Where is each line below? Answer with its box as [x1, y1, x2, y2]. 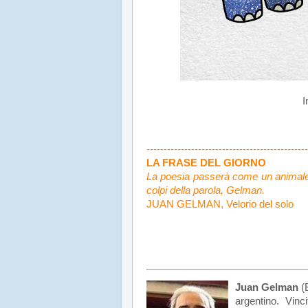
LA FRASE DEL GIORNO [146, 157, 266, 168]
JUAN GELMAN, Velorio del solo [146, 198, 294, 210]
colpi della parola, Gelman [146, 184, 262, 196]
